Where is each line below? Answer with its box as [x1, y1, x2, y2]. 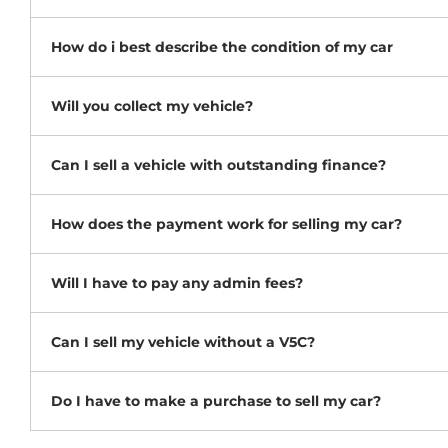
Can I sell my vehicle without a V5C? [51, 333, 315, 352]
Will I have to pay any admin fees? [51, 274, 303, 293]
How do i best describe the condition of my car [51, 38, 393, 57]
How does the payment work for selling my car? [51, 215, 402, 234]
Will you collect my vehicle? [51, 97, 253, 116]
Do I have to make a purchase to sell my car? [51, 392, 381, 411]
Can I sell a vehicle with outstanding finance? [51, 156, 386, 175]
